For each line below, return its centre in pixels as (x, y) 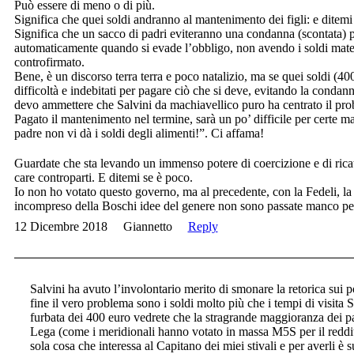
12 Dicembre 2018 (60, 227)
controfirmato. (49, 62)
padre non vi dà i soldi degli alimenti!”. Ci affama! (139, 134)
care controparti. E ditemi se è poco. (103, 178)
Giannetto (147, 227)
